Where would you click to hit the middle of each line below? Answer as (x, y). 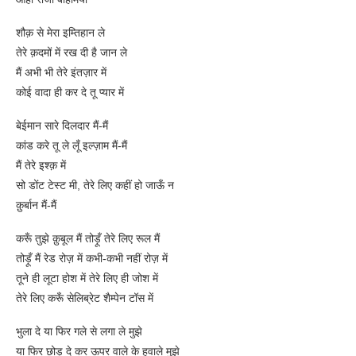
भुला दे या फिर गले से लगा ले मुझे (79, 332)
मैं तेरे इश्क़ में (41, 166)
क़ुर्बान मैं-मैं (36, 205)
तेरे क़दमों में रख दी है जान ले (72, 53)
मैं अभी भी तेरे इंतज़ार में (61, 73)
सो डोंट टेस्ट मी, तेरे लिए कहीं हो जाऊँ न (95, 186)
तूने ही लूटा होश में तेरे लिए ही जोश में (87, 279)
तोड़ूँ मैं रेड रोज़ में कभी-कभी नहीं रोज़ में (92, 259)
